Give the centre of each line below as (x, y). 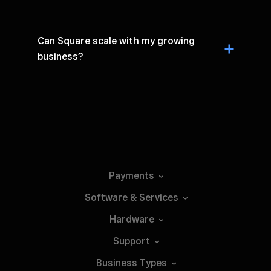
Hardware (132, 219)
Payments (132, 175)
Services (159, 197)
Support (132, 241)
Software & (112, 197)
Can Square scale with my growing (116, 41)
